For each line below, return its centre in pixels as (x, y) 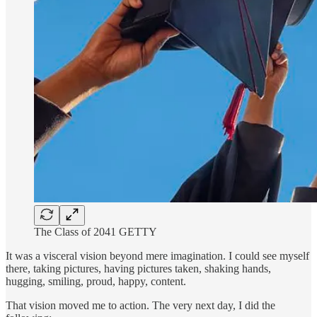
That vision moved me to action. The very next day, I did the (140, 305)
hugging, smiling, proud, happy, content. (96, 281)
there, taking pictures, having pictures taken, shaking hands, (138, 268)
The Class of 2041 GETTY (96, 231)
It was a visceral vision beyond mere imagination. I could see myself (157, 255)
